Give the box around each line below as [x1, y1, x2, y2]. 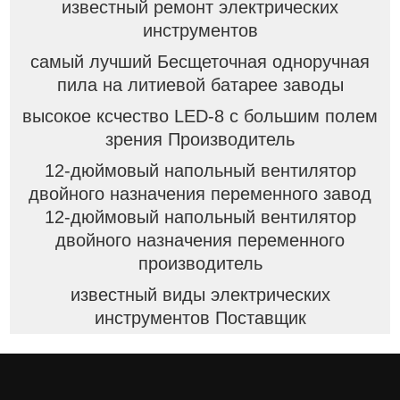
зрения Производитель [105, 129, 295, 150]
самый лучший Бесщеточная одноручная [30, 52, 370, 72]
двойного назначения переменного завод [29, 184, 371, 204]
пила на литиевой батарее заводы [56, 75, 344, 96]
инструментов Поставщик [94, 308, 306, 329]
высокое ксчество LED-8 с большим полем [22, 106, 378, 127]
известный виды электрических [70, 285, 330, 305]
